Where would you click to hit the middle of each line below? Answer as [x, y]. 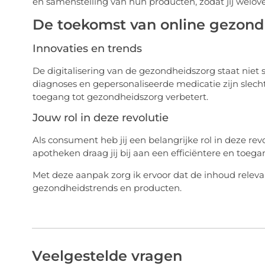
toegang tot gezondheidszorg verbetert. [120, 96]
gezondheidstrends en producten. [107, 188]
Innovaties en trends [87, 48]
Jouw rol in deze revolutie [100, 118]
